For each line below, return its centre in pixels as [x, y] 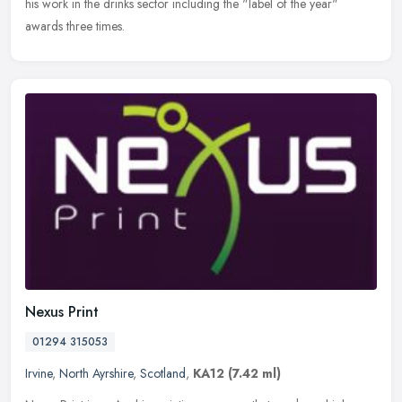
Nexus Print [62, 312]
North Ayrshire [96, 374]
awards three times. [75, 26]
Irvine [39, 374]
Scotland [163, 374]
